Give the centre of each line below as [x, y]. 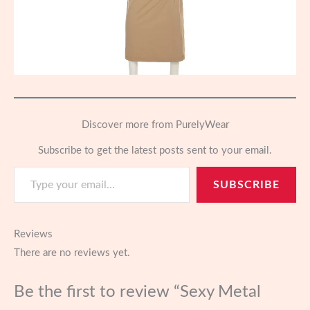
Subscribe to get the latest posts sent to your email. [155, 151]
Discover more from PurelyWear [155, 125]
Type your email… [29, 166]
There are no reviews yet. [72, 253]
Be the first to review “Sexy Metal [137, 292]
